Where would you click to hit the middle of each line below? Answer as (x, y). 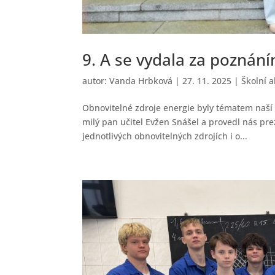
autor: (96, 81)
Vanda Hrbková (141, 81)
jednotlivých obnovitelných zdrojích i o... (165, 136)
